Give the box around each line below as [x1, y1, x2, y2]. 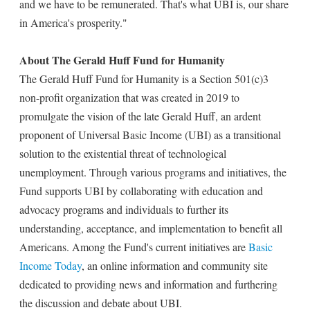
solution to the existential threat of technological [19, 146, 226, 161]
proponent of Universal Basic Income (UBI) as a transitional [19, 127, 281, 142]
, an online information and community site [82, 258, 268, 273]
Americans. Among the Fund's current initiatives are [19, 239, 248, 254]
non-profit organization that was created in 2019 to [19, 90, 239, 104]
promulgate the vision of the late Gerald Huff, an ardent [19, 109, 261, 123]
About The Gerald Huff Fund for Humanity [19, 52, 225, 68]
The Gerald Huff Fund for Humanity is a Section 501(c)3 [19, 71, 268, 86]
